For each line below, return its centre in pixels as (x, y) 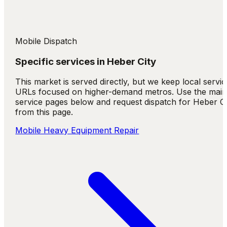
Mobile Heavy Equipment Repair (77, 130)
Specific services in (61, 61)
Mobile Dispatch (46, 41)
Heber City (132, 61)
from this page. (44, 112)
